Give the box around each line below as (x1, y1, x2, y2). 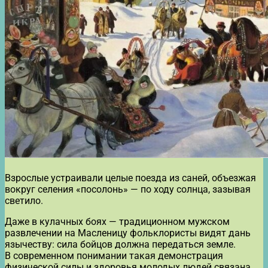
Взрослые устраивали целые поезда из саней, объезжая (5, 172, 256, 184)
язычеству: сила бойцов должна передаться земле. (5, 238, 236, 250)
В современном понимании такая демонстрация (5, 249, 223, 261)
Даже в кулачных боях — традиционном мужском (5, 215, 230, 227)
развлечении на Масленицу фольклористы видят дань (5, 227, 251, 239)
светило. (5, 194, 43, 206)
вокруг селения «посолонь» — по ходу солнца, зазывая (5, 183, 251, 195)
